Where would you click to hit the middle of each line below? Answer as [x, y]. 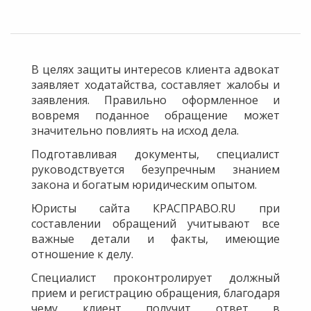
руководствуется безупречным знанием [155, 169]
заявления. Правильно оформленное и [155, 100]
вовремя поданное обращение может [155, 115]
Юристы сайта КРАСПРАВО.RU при [155, 208]
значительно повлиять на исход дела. [135, 131]
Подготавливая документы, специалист [155, 154]
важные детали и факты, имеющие [155, 239]
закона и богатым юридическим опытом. [144, 185]
